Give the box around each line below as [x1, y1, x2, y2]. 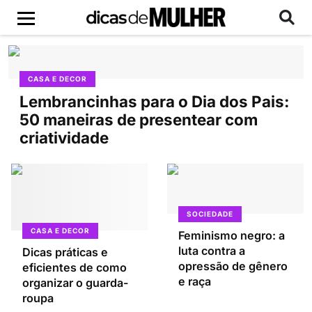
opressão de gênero [178, 259, 288, 273]
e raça [178, 274, 211, 288]
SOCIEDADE [187, 210, 233, 218]
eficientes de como [22, 260, 127, 274]
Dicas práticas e [22, 245, 108, 259]
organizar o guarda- [22, 276, 129, 290]
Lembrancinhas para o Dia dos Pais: [19, 92, 289, 111]
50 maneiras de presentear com [19, 110, 258, 129]
